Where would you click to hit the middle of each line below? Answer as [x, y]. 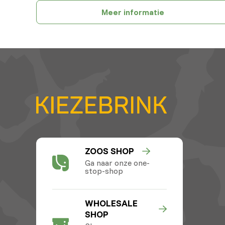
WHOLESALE [111, 203]
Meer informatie [133, 12]
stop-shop [104, 171]
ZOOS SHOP [109, 151]
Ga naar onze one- [117, 162]
